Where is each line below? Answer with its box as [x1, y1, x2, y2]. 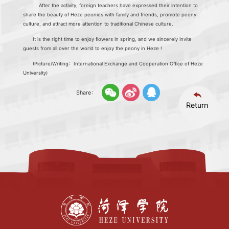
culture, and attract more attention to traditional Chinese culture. [23, 20, 174, 27]
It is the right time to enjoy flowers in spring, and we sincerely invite [33, 36, 192, 42]
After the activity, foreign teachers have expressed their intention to [33, 2, 198, 8]
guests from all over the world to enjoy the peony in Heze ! [23, 45, 163, 51]
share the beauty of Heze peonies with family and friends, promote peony [23, 11, 197, 17]
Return [186, 100, 209, 109]
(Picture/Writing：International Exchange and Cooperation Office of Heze [33, 60, 203, 66]
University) [23, 70, 48, 76]
